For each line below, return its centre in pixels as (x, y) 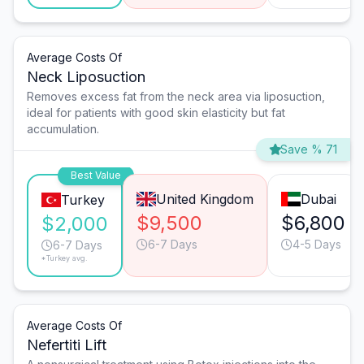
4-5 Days (316, 245)
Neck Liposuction (86, 77)
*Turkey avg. (65, 258)
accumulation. (63, 129)
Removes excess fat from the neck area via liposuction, (176, 97)
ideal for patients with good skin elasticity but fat (156, 113)
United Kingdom (204, 199)
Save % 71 (309, 149)
